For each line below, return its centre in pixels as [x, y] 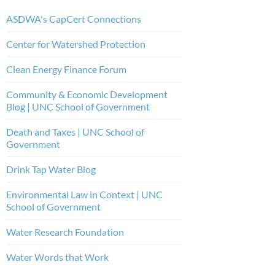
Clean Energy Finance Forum [66, 69]
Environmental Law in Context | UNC [84, 194]
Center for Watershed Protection [76, 44]
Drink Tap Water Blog [51, 169]
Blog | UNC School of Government [78, 106]
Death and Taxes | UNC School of [75, 131]
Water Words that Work [57, 257]
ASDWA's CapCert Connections [74, 18]
